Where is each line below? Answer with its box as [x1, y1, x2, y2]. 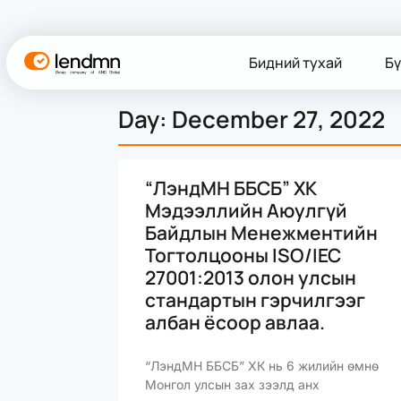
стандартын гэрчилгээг [145, 287, 365, 312]
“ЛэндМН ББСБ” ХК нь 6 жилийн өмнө [145, 358, 379, 373]
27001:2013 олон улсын [145, 265, 356, 290]
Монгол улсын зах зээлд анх [145, 377, 320, 392]
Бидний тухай [248, 53, 342, 73]
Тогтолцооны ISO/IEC [145, 243, 341, 268]
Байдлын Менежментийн [145, 220, 378, 245]
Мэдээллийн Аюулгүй [145, 198, 347, 223]
